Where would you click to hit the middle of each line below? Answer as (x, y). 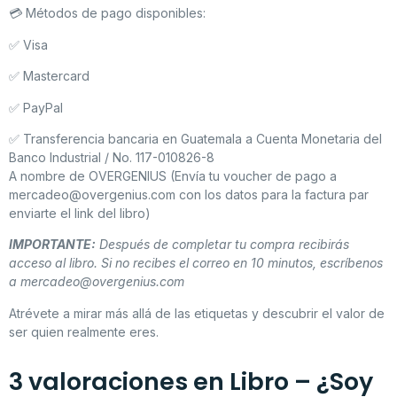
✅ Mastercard (49, 76)
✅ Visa (28, 44)
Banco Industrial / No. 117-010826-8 (112, 158)
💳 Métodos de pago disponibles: (107, 13)
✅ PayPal (36, 107)
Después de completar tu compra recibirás (222, 245)
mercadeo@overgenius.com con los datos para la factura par (189, 195)
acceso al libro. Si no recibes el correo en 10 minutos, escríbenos (196, 263)
